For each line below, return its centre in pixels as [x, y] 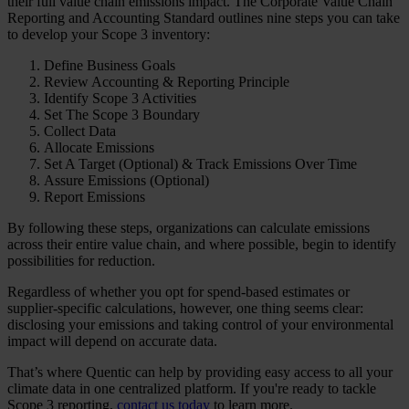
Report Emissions [94, 197]
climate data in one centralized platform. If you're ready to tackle [192, 389]
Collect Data [80, 131]
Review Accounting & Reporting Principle [167, 82]
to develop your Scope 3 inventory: [109, 35]
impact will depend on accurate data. [112, 341]
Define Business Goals [110, 66]
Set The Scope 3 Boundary [122, 115]
